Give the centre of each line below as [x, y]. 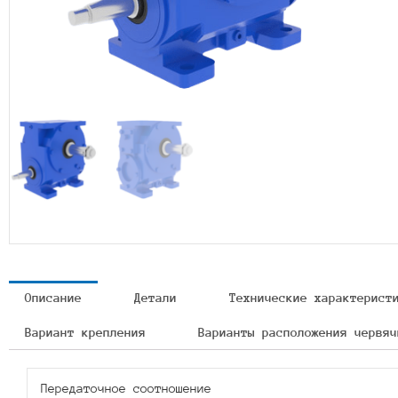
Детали [155, 297]
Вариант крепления [85, 332]
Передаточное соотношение [126, 388]
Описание [53, 297]
